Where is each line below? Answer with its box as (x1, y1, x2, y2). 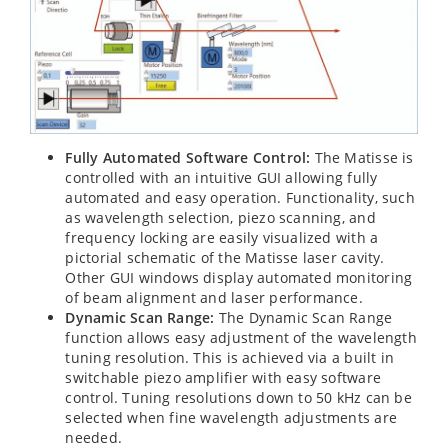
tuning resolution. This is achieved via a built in (65, 347, 394, 367)
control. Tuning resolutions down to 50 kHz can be (65, 387, 412, 407)
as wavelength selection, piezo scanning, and (65, 207, 376, 227)
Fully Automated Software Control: (65, 147, 311, 167)
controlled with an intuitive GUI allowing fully (65, 167, 378, 187)
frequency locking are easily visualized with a (65, 227, 379, 247)
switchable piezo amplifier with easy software (65, 367, 381, 387)
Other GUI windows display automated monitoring (65, 267, 413, 287)
